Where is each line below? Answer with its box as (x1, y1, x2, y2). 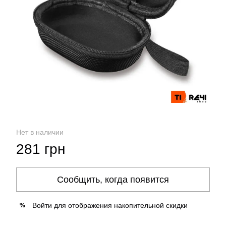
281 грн (16, 141, 65, 157)
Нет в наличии (16, 128, 64, 136)
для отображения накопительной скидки (52, 201, 188, 209)
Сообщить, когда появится (57, 175, 169, 185)
